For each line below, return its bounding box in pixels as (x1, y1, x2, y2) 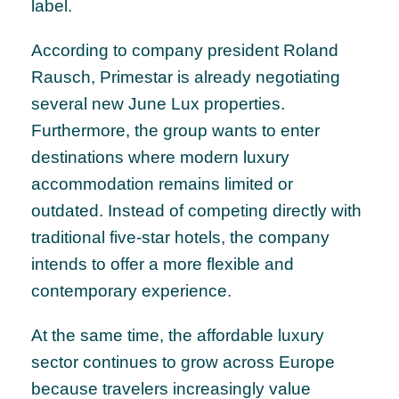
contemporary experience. (31, 281, 232, 301)
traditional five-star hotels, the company (31, 228, 330, 248)
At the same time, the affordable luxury (31, 326, 324, 346)
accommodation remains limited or (31, 175, 293, 194)
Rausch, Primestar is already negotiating (31, 68, 340, 87)
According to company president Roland (31, 41, 338, 61)
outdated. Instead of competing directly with (31, 201, 362, 221)
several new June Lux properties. (31, 94, 285, 114)
